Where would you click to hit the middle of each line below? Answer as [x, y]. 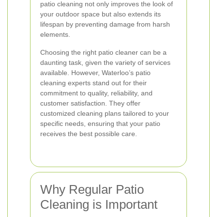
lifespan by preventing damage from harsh [105, 24]
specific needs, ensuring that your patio [100, 124]
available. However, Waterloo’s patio [95, 73]
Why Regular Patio [92, 189]
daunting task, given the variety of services [105, 62]
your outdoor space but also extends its [101, 14]
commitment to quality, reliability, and [96, 93]
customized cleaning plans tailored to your [105, 113]
